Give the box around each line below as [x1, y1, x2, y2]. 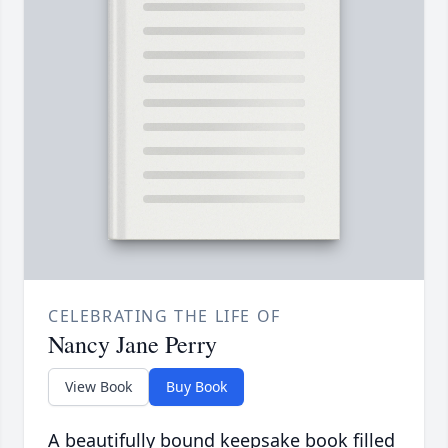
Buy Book [166, 377, 227, 397]
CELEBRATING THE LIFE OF [48, 305, 281, 328]
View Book [65, 377, 132, 397]
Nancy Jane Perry [48, 328, 217, 361]
